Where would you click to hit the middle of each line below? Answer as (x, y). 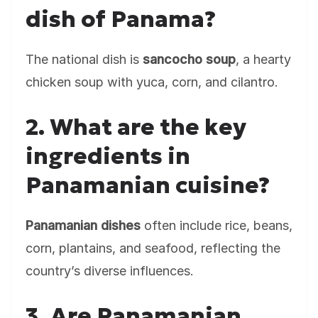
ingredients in (108, 156)
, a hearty (263, 59)
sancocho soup (189, 59)
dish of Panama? (121, 19)
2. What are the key (136, 127)
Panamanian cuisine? (148, 185)
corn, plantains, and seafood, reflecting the (153, 248)
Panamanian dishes (83, 225)
